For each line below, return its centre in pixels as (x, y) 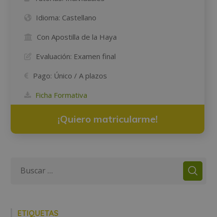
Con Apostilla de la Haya (77, 37)
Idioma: (48, 17)
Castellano (79, 17)
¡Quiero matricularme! (108, 119)
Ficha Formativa (62, 95)
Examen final (95, 56)
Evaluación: (54, 56)
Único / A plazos (81, 75)
